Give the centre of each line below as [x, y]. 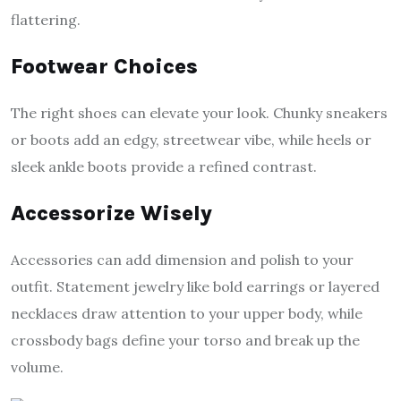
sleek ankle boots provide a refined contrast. [164, 167]
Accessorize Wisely [111, 213]
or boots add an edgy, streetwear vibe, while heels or [191, 140]
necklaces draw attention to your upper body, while [187, 314]
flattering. [46, 20]
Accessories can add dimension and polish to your [182, 260]
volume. [37, 367]
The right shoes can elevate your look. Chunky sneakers [199, 113]
